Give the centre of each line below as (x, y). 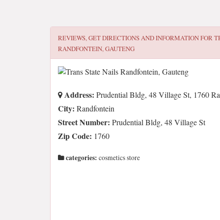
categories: (81, 158)
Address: (78, 95)
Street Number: (84, 122)
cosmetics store (119, 158)
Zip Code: (75, 136)
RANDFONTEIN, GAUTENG (96, 49)
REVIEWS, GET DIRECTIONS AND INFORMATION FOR (136, 38)
